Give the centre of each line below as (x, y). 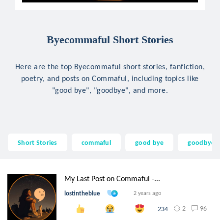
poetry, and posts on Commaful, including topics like (110, 78)
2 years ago (147, 193)
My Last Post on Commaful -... (112, 179)
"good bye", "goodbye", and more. (110, 90)
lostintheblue (82, 193)
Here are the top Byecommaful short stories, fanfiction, (110, 67)
